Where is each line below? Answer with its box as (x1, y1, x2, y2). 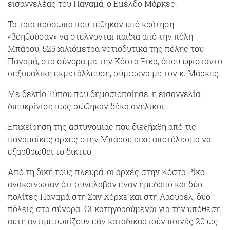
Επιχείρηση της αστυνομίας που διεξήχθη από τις (8, 121, 196, 132)
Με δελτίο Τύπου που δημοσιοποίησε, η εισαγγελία (8, 88, 200, 99)
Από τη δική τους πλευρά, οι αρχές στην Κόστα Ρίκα (8, 166, 205, 177)
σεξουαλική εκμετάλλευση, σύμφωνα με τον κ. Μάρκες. (8, 67, 221, 79)
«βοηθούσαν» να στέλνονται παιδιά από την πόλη (8, 30, 193, 42)
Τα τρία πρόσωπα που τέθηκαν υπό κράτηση (8, 18, 174, 29)
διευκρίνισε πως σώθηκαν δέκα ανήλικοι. (8, 100, 166, 111)
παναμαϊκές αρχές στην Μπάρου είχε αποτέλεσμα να (8, 133, 211, 144)
